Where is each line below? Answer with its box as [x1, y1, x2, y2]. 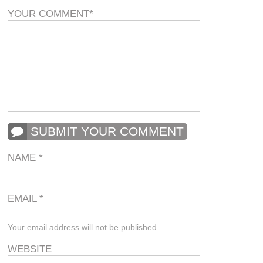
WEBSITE [8, 244, 52, 255]
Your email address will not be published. [8, 222, 160, 232]
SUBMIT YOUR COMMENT [31, 124, 184, 139]
